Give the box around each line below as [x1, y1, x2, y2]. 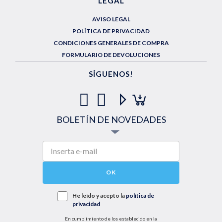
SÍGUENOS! [89, 69, 133, 78]
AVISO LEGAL [92, 15, 130, 23]
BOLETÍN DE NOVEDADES [56, 113, 166, 125]
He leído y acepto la [72, 191, 126, 199]
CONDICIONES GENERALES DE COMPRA [53, 39, 169, 47]
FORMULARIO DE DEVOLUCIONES [62, 51, 160, 58]
